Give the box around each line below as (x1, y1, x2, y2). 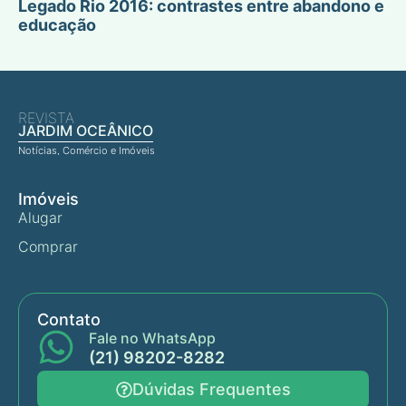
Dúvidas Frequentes (131, 380, 291, 400)
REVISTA (18, 109, 74, 128)
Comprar (18, 237, 78, 256)
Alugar (18, 208, 63, 227)
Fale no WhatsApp (89, 329, 216, 348)
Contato (37, 310, 101, 330)
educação (18, 15, 96, 35)
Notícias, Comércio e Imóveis (18, 144, 155, 158)
